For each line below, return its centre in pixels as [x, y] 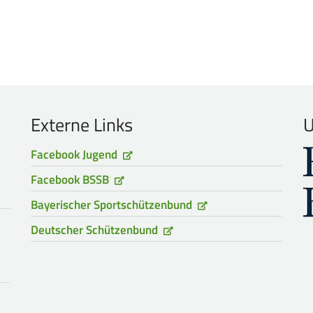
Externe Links [81, 125]
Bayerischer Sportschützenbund [111, 205]
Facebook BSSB [70, 180]
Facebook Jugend [74, 154]
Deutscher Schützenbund [94, 230]
